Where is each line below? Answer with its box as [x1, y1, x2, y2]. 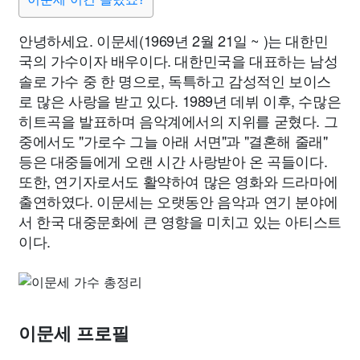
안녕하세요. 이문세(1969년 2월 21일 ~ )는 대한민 [18, 30, 329, 51]
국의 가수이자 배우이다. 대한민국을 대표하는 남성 [18, 50, 338, 71]
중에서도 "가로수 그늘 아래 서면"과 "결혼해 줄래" [18, 130, 328, 151]
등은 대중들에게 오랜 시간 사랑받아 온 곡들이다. [18, 150, 328, 171]
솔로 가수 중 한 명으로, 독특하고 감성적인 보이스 [18, 70, 331, 91]
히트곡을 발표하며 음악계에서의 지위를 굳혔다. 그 [18, 110, 338, 131]
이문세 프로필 [18, 324, 129, 344]
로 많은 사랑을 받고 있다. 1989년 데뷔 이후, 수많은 [18, 90, 342, 111]
